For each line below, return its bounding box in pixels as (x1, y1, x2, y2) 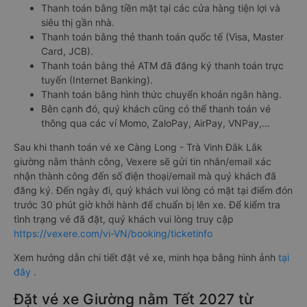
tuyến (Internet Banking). (41, 74, 153, 86)
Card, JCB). (41, 45, 93, 57)
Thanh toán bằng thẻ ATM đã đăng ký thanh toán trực (41, 60, 284, 71)
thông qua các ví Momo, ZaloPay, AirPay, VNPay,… (41, 117, 270, 129)
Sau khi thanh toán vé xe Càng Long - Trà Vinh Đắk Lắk (14, 141, 262, 153)
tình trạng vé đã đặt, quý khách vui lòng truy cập (14, 213, 234, 225)
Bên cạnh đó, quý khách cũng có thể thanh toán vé (41, 103, 271, 114)
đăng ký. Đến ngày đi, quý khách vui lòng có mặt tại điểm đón (14, 184, 293, 196)
